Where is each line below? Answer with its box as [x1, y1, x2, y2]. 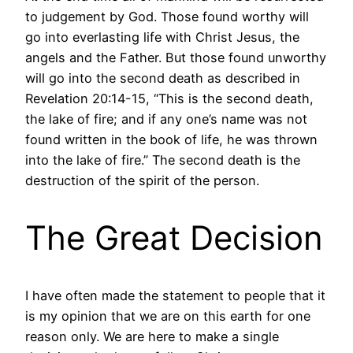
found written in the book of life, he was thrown [25, 131, 318, 147]
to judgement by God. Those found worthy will [25, 8, 309, 24]
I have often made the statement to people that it [25, 287, 325, 303]
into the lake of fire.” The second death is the [25, 151, 300, 168]
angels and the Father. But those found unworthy [25, 49, 326, 65]
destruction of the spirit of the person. [25, 172, 259, 188]
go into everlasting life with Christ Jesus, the [25, 28, 299, 45]
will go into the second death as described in [25, 69, 300, 86]
